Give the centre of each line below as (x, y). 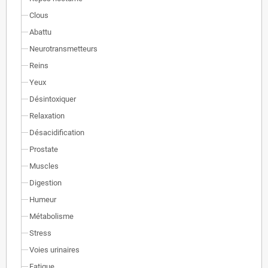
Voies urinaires (54, 250)
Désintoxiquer (53, 99)
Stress (40, 233)
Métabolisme (51, 216)
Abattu (40, 32)
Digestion (45, 183)
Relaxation (47, 116)
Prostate (44, 149)
